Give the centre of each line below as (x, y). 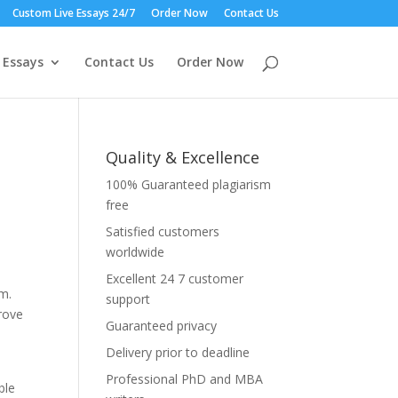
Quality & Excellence (183, 157)
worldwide (135, 252)
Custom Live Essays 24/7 (73, 13)
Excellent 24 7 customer (175, 279)
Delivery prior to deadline (178, 352)
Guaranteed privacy (162, 326)
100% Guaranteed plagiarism (189, 184)
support (128, 299)
